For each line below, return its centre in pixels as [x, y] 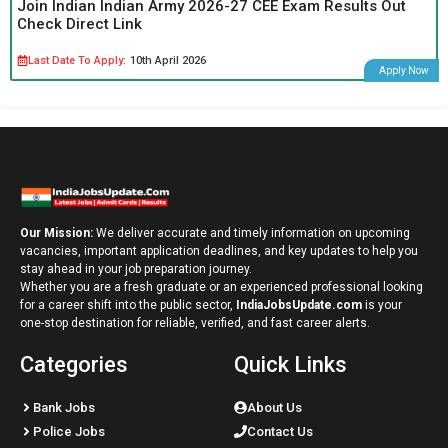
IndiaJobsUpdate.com [299, 304]
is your [382, 304]
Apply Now [404, 70]
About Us [274, 407]
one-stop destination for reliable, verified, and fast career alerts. [195, 322]
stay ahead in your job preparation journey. [136, 268]
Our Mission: [58, 232]
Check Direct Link [79, 23]
